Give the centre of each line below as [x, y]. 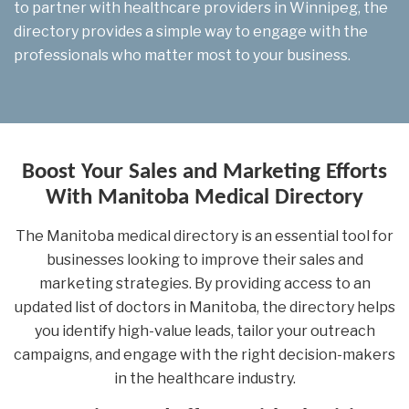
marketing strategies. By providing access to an [204, 283]
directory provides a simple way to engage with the [191, 31]
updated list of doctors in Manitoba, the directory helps [204, 307]
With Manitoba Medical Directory [204, 197]
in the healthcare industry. [204, 378]
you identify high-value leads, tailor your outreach [204, 330]
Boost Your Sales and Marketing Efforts [204, 172]
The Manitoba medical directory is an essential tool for [204, 236]
